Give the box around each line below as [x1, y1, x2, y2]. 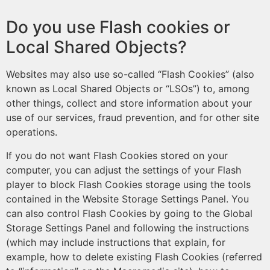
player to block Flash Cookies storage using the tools [6, 178, 251, 190]
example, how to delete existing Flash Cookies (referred [6, 251, 262, 263]
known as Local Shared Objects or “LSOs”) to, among [6, 83, 250, 95]
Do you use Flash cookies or [6, 17, 230, 37]
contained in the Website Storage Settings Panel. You [6, 193, 249, 205]
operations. [6, 126, 57, 138]
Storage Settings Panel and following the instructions [6, 222, 249, 234]
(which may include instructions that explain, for [6, 236, 225, 248]
